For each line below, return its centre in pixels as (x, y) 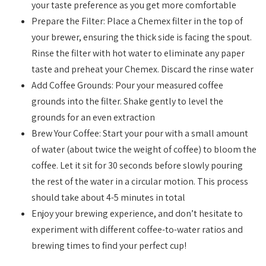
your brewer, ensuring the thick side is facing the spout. (142, 37)
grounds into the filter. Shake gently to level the (128, 102)
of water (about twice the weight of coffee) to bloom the (144, 150)
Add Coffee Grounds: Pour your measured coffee (128, 85)
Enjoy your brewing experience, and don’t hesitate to (137, 214)
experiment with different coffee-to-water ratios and (137, 230)
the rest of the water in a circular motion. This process (140, 182)
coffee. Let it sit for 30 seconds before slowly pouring (137, 166)
